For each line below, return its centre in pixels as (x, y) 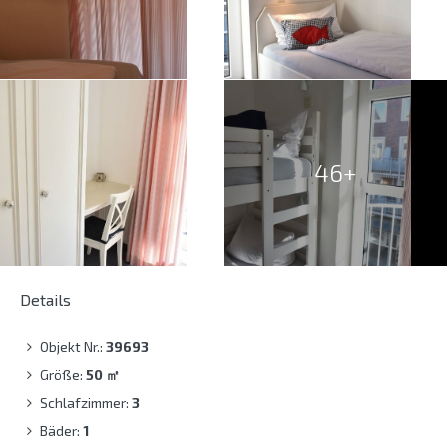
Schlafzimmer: (86, 403)
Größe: (63, 375)
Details (45, 300)
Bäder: (61, 431)
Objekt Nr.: (73, 347)
